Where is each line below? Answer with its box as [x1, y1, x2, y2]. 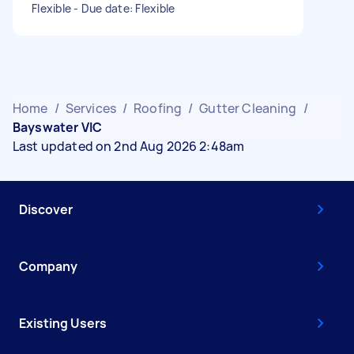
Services [65, 99, 116, 117]
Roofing [134, 99, 183, 117]
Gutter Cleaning [199, 99, 297, 117]
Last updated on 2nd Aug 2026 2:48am [13, 137, 245, 155]
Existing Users [19, 314, 107, 332]
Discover [19, 200, 73, 218]
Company [19, 257, 77, 275]
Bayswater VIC [13, 118, 102, 136]
